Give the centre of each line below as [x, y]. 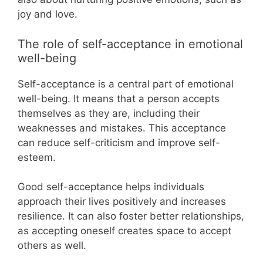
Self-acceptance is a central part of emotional [126, 84]
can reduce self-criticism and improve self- [119, 142]
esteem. [37, 157]
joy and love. [48, 14]
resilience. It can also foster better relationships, [131, 216]
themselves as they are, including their [109, 113]
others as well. [52, 245]
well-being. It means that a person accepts [119, 98]
